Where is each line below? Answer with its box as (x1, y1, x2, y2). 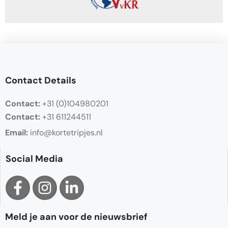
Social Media (6, 152, 63, 165)
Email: (5, 127, 28, 138)
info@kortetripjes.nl (28, 127, 103, 138)
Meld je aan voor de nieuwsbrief (5, 210, 148, 223)
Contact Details (5, 74, 76, 87)
